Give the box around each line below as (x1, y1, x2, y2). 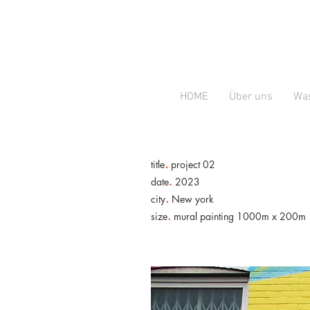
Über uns (228, 90, 273, 104)
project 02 (168, 158, 215, 171)
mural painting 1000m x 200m (171, 210, 306, 223)
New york (169, 192, 214, 206)
